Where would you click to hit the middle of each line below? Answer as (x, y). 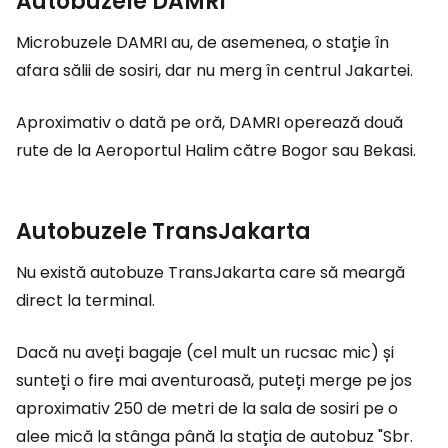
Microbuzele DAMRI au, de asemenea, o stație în (202, 43)
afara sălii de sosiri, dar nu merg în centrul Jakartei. (214, 71)
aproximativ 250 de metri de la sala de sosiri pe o (207, 409)
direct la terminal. (85, 301)
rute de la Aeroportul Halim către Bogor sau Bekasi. (216, 151)
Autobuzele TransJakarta (163, 232)
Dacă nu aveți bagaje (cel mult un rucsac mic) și (205, 353)
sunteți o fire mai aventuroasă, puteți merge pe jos (214, 381)
